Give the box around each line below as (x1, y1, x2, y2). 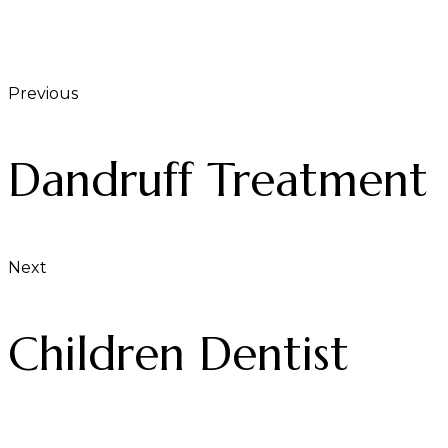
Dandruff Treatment (8, 150, 428, 209)
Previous (8, 83, 78, 103)
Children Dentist (8, 324, 349, 383)
